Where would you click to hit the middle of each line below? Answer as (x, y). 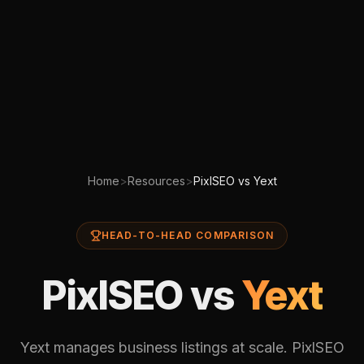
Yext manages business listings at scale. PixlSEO (182, 347)
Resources (156, 181)
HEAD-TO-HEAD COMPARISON (188, 235)
